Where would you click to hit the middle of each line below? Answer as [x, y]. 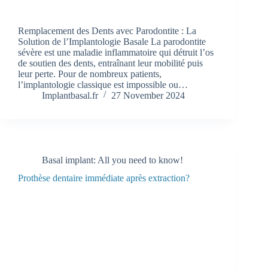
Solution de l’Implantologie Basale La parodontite [112, 41]
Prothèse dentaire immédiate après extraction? [104, 178]
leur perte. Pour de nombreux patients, [90, 74]
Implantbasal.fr [70, 95]
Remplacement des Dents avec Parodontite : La [107, 31]
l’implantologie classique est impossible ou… [103, 84]
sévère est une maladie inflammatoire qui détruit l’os [116, 52]
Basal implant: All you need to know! [112, 160]
